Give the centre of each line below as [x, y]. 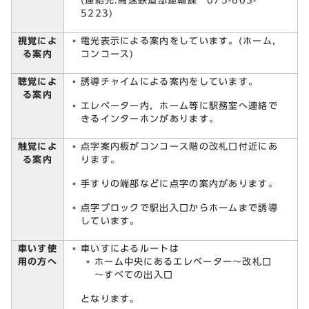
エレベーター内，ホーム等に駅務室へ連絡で [179, 106]
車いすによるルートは [130, 248]
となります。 [110, 299]
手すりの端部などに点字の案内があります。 [179, 183]
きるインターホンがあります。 [150, 119]
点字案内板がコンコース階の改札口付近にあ [179, 146]
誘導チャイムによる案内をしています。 [170, 81]
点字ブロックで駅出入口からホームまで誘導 [179, 208]
